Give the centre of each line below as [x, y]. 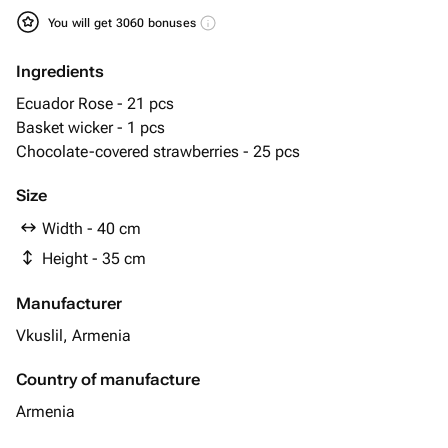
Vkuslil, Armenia [73, 335]
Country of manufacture [108, 379]
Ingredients [60, 71]
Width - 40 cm [91, 228]
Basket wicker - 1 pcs [90, 127]
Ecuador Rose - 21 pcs [95, 103]
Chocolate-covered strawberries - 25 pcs [158, 151]
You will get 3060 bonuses [124, 23]
